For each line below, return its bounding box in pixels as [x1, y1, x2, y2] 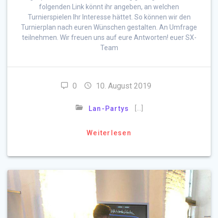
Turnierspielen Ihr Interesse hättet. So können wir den [27, 13, 191, 21]
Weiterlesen [87, 129, 131, 137]
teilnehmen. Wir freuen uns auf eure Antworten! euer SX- [21, 34, 197, 42]
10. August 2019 [95, 81, 151, 91]
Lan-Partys [88, 105, 129, 113]
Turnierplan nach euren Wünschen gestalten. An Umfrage [21, 23, 197, 32]
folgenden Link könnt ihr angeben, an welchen [39, 3, 179, 11]
